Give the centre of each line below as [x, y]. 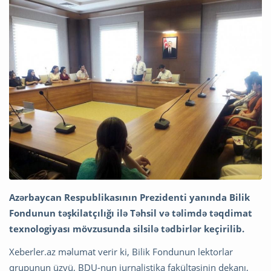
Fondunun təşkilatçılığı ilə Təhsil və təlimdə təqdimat [131, 213]
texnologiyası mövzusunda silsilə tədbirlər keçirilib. [127, 229]
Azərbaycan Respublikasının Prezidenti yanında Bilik [129, 198]
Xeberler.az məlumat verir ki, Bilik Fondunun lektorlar [121, 252]
